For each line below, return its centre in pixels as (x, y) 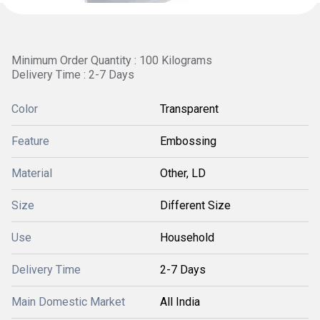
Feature (30, 141)
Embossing (188, 141)
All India (180, 302)
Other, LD (183, 173)
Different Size (195, 205)
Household (187, 237)
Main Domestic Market (68, 302)
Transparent (189, 109)
